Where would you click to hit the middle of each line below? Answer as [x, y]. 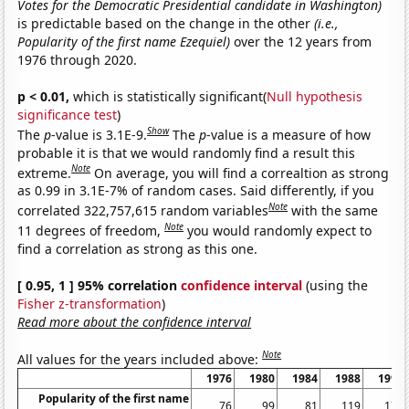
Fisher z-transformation [90, 303]
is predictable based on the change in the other [166, 23]
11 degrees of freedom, [91, 230]
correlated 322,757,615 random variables [143, 210]
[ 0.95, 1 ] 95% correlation [100, 285]
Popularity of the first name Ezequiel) [124, 41]
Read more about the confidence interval [135, 321]
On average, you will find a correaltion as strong [242, 173]
